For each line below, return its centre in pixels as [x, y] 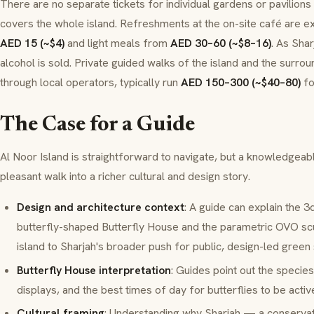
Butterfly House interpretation [94, 270]
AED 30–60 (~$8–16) [221, 43]
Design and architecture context [101, 207]
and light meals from [117, 43]
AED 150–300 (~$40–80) [241, 82]
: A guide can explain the [244, 207]
